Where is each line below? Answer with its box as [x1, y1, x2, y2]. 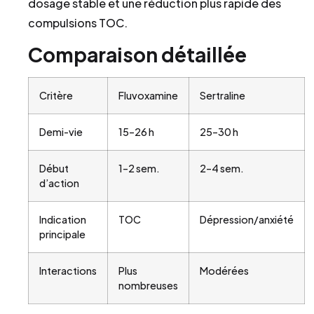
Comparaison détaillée [28, 42, 247, 67]
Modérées [200, 264, 249, 278]
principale [39, 228, 86, 241]
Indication [39, 213, 86, 226]
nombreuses [118, 279, 178, 292]
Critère [39, 89, 73, 102]
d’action [39, 177, 79, 190]
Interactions [39, 264, 97, 278]
